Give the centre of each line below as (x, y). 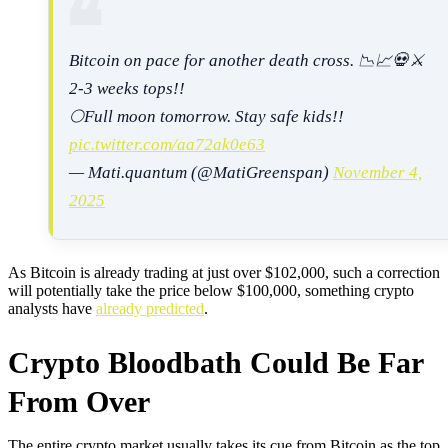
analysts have (52, 309)
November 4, (377, 173)
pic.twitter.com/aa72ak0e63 (167, 145)
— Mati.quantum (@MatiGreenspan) (201, 173)
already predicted (150, 309)
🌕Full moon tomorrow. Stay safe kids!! (206, 117)
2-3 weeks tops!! (127, 89)
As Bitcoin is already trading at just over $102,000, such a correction (224, 273)
